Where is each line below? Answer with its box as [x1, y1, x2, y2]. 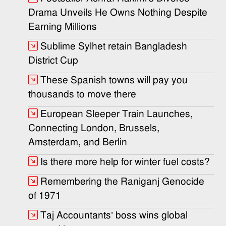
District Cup [28, 54, 78, 66]
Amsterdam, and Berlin [28, 136, 127, 148]
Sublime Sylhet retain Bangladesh [40, 40, 187, 52]
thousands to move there [28, 88, 136, 100]
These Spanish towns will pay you [40, 74, 188, 86]
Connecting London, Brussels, [28, 122, 159, 134]
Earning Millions [28, 21, 97, 32]
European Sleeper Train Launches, [40, 108, 193, 120]
